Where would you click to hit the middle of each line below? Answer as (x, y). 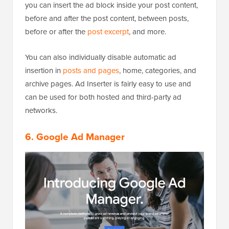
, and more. (147, 31)
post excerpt (108, 31)
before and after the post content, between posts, (107, 18)
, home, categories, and (158, 70)
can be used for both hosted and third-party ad (103, 97)
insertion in (44, 70)
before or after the (56, 31)
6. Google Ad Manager (75, 136)
